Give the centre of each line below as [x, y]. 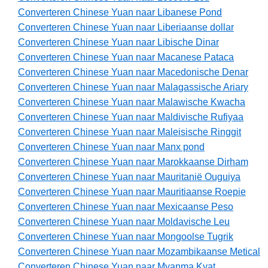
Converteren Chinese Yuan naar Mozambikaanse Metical [139, 252]
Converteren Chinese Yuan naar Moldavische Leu [124, 222]
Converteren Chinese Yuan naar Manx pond [111, 147]
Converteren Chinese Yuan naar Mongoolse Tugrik [126, 237]
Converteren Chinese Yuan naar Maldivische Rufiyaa [131, 117]
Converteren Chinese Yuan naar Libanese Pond [120, 13]
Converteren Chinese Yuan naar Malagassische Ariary [133, 87]
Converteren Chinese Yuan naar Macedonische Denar [133, 72]
